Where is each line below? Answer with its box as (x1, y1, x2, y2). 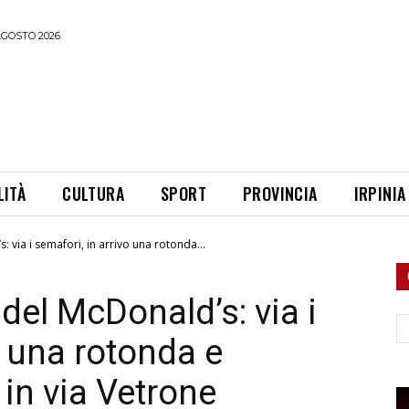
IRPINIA (353, 181, 406, 205)
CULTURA (62, 181, 125, 205)
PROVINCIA (243, 181, 318, 205)
